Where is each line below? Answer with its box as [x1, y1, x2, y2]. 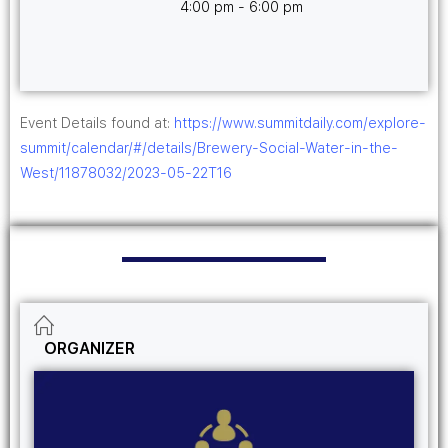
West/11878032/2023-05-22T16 [20, 165, 232, 181]
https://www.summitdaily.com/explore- [174, 115, 426, 131]
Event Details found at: [20, 115, 174, 131]
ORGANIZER [44, 339, 135, 359]
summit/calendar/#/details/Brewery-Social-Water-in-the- [20, 140, 398, 156]
